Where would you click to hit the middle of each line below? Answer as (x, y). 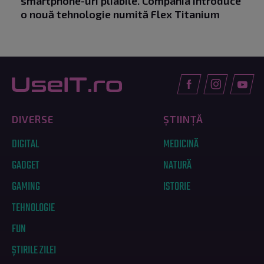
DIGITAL (25, 145)
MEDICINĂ (181, 145)
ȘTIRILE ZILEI (34, 251)
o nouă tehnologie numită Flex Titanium (120, 14)
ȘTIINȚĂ (184, 119)
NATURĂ (178, 166)
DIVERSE (33, 119)
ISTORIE (177, 187)
